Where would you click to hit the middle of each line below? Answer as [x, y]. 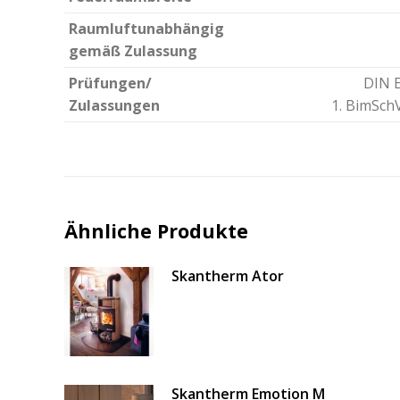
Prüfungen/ [110, 83]
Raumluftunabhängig [146, 29]
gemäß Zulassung [133, 51]
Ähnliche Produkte [156, 231]
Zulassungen [114, 106]
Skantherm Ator [228, 276]
